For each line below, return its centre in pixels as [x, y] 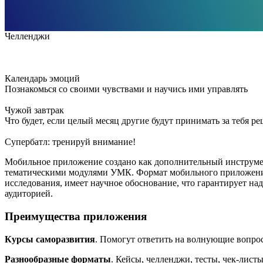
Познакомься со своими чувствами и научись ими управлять [126, 89]
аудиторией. [29, 194]
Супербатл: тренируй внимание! [70, 142]
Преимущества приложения [76, 216]
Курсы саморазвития [50, 239]
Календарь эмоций [42, 79]
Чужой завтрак [34, 110]
